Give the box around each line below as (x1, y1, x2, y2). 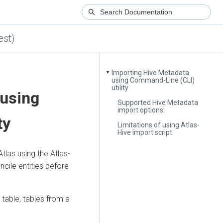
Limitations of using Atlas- (117, 120, 200, 129)
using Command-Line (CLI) (111, 76, 195, 85)
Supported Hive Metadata (117, 98, 199, 107)
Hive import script (117, 128, 173, 136)
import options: (117, 106, 165, 114)
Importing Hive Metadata (111, 69, 190, 77)
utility (111, 84, 129, 92)
